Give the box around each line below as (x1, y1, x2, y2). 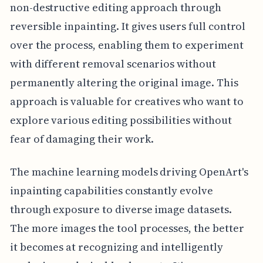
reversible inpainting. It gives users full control (9, 18, 246, 33)
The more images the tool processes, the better (9, 220, 244, 235)
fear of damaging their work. (9, 131, 154, 146)
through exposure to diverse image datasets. (9, 201, 232, 217)
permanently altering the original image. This (9, 75, 238, 90)
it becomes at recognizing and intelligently (9, 239, 223, 254)
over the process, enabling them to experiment (9, 37, 244, 52)
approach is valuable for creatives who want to (9, 93, 244, 109)
